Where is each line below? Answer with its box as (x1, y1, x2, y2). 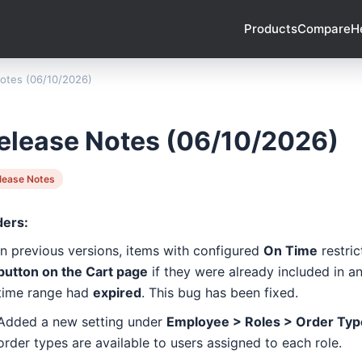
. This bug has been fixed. (141, 284, 302, 301)
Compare (297, 21, 351, 36)
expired (93, 284, 141, 301)
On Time (263, 242, 318, 259)
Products (244, 21, 297, 36)
